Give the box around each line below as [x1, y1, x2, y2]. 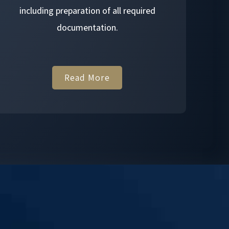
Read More [64, 72, 110, 84]
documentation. [56, 21, 118, 34]
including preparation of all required [19, 5, 155, 17]
